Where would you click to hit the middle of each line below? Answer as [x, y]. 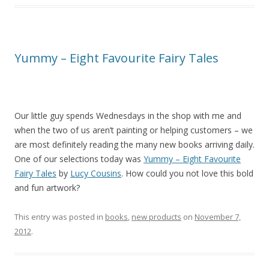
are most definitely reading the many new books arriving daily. [134, 145]
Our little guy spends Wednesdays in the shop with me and [128, 116]
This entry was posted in [60, 217]
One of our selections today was [79, 159]
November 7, [218, 217]
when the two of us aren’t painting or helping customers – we [134, 130]
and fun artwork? [47, 188]
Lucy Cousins [96, 174]
